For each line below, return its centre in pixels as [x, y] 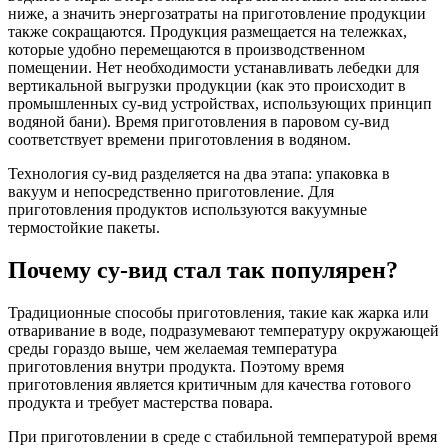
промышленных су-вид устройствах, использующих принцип [220, 104]
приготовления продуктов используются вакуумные [187, 210]
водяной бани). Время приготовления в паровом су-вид [198, 122]
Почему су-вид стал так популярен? [203, 270]
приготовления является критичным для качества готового [209, 385]
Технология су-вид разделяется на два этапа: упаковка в [199, 174]
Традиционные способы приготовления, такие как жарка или [218, 313]
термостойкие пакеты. [84, 228]
